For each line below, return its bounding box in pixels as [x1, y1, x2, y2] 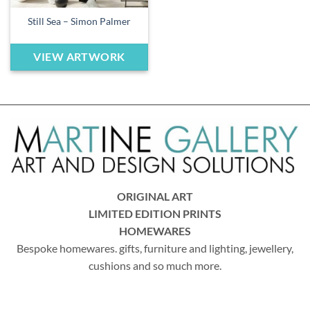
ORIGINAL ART [117, 189, 193, 203]
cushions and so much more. [89, 258, 221, 272]
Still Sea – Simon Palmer [28, 16, 131, 28]
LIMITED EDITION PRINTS [89, 206, 221, 220]
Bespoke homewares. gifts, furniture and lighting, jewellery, [17, 241, 293, 255]
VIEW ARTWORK [33, 50, 125, 63]
